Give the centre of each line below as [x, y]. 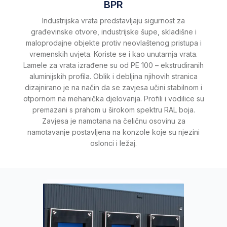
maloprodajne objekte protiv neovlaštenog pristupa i [113, 43]
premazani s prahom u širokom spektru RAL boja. [113, 109]
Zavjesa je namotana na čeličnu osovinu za [113, 121]
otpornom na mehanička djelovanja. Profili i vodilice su [113, 98]
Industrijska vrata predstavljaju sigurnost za [113, 20]
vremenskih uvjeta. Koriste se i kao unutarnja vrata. [113, 54]
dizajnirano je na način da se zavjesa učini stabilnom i [113, 87]
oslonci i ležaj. [113, 143]
